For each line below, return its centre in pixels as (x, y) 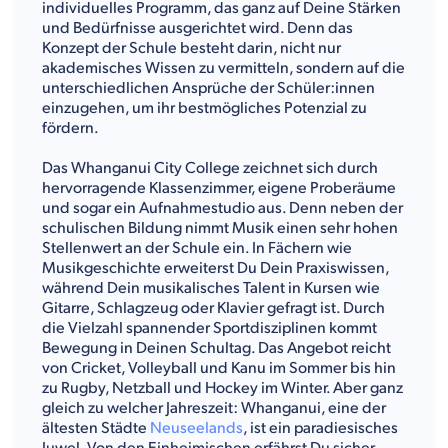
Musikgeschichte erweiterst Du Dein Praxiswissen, (215, 268)
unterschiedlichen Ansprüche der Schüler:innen (208, 88)
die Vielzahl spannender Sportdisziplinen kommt (209, 328)
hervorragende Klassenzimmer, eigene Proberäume (219, 188)
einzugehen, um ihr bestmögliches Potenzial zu (204, 108)
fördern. (70, 128)
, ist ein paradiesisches (320, 428)
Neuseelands (196, 428)
